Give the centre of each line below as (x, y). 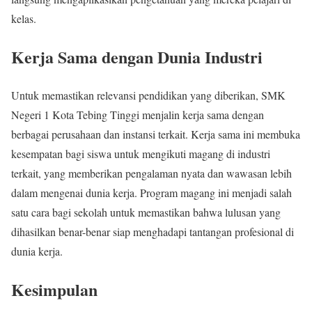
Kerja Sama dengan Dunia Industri (137, 57)
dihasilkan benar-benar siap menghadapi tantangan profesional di (153, 232)
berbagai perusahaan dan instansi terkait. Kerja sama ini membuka (156, 134)
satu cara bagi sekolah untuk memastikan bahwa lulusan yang (146, 212)
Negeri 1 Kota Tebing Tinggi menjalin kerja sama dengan (138, 115)
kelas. (24, 19)
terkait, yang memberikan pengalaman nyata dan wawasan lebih (151, 173)
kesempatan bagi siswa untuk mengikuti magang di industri (141, 154)
